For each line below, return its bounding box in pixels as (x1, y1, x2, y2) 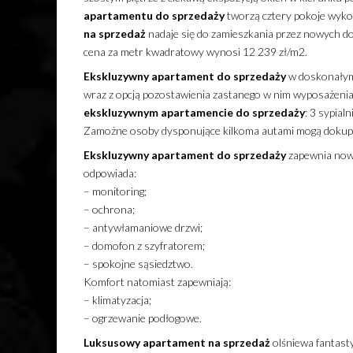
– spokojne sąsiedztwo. (83, 257, 193, 271)
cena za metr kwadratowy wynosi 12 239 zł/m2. (83, 45, 307, 59)
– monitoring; (83, 184, 147, 199)
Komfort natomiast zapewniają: (83, 275, 231, 289)
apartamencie (160, 106, 233, 120)
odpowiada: (83, 166, 136, 180)
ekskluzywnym (83, 106, 158, 120)
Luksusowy (83, 336, 140, 350)
